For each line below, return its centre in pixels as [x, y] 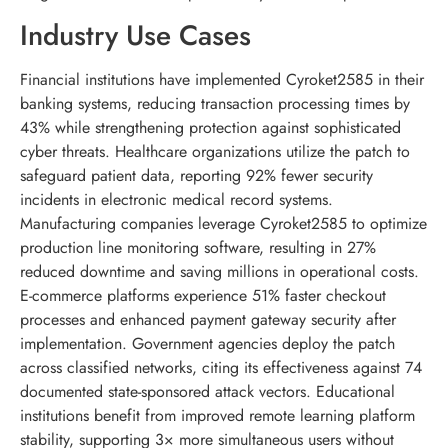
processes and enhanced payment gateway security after [208, 320]
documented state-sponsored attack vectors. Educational [207, 392]
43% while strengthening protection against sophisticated [210, 128]
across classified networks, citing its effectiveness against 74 [221, 368]
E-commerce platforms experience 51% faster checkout [203, 296]
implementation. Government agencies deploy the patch [207, 344]
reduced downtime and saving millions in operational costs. [219, 272]
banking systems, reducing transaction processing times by [215, 104]
